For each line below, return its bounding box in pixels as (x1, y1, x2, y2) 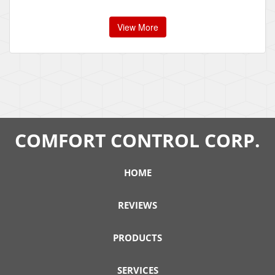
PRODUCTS (113, 231, 162, 244)
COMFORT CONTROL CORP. (15, 128, 260, 153)
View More (117, 21, 158, 34)
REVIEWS (118, 199, 157, 212)
